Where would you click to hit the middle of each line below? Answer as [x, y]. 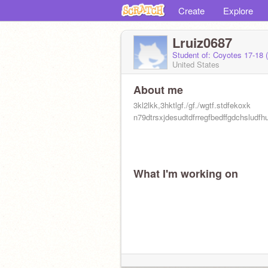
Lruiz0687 [202, 42]
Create [191, 10]
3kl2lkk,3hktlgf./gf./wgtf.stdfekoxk [192, 105]
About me [158, 90]
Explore [238, 10]
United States [196, 64]
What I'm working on [186, 173]
